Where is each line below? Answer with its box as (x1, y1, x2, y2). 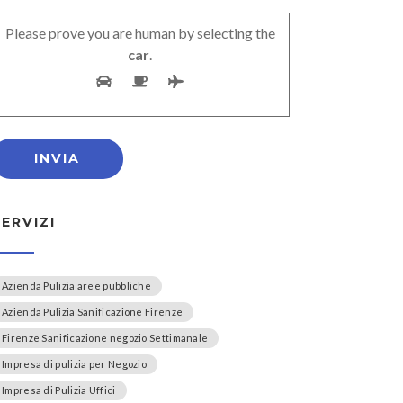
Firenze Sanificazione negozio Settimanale (2, 331, 209, 344)
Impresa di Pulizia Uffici (2, 383, 116, 396)
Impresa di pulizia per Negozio (2, 357, 147, 370)
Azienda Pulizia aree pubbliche (2, 279, 151, 291)
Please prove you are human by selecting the (4, 23, 275, 41)
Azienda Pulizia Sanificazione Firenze (2, 305, 184, 318)
